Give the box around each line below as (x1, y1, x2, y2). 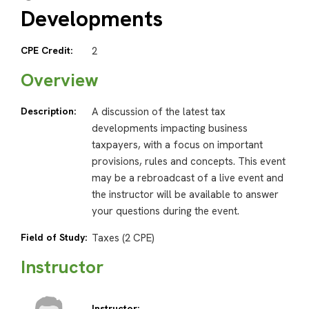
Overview (21, 68, 99, 92)
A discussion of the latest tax (91, 105, 226, 119)
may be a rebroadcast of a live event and (91, 171, 283, 186)
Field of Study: (21, 231, 87, 244)
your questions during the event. (91, 204, 239, 219)
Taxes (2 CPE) (91, 231, 154, 246)
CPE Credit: (21, 44, 72, 57)
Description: (21, 105, 76, 118)
